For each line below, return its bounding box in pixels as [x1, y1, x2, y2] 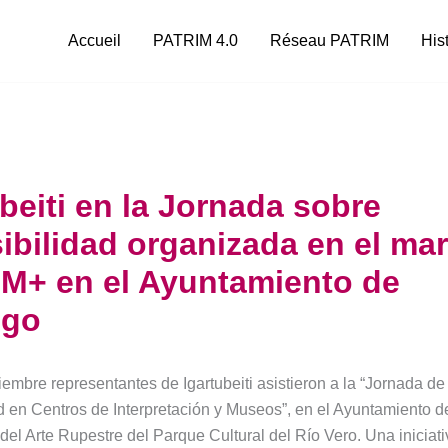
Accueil [68, 32, 122, 49]
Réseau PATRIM [270, 32, 390, 49]
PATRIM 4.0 [153, 32, 239, 49]
